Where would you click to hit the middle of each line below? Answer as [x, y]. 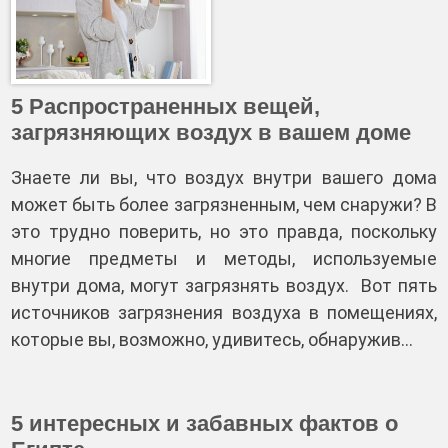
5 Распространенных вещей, [165, 106]
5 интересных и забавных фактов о [204, 423]
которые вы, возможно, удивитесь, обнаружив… [212, 339]
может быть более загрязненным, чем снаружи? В [224, 204]
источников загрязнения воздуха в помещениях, [224, 312]
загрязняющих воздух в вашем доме [211, 132]
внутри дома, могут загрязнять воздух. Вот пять [224, 285]
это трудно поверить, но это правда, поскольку [224, 231]
